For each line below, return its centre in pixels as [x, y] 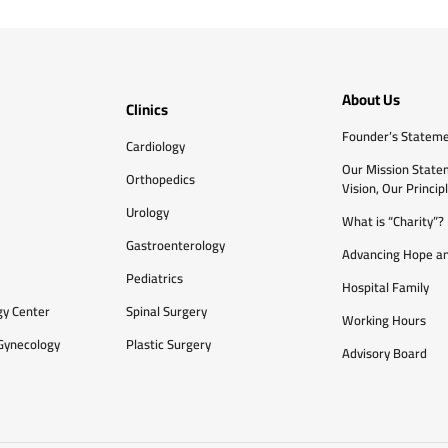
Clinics [147, 109]
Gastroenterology [175, 244]
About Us [371, 99]
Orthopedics [160, 178]
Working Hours [384, 320]
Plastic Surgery [168, 343]
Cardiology [155, 145]
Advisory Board [384, 353]
